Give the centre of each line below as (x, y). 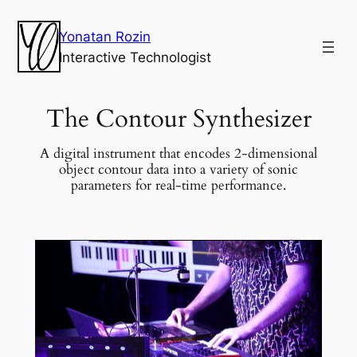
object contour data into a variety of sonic (178, 169)
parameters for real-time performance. (178, 185)
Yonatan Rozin (105, 36)
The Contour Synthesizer (178, 118)
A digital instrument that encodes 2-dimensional (178, 153)
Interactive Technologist (135, 57)
